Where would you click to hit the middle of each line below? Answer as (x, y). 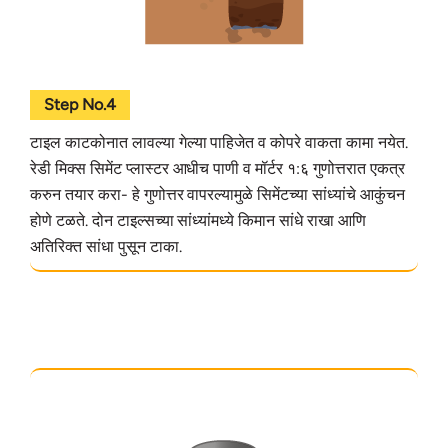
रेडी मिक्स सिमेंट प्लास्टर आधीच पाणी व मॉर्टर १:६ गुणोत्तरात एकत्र (217, 168)
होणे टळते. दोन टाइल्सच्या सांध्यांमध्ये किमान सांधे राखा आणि (198, 220)
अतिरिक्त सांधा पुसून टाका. (106, 246)
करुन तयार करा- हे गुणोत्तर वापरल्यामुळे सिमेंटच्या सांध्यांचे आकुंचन (217, 194)
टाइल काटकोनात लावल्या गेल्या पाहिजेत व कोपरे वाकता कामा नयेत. (219, 142)
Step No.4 (80, 104)
